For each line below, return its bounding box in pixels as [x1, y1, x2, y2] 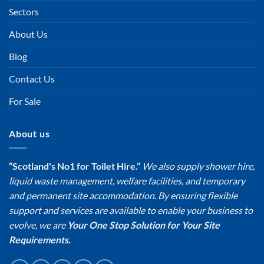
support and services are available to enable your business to [9, 204, 253, 216]
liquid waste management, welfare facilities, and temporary [9, 174, 245, 186]
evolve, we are [9, 219, 67, 230]
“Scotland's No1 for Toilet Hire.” [9, 160, 140, 171]
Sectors [9, 6, 39, 18]
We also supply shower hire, [140, 160, 255, 171]
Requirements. [9, 233, 71, 245]
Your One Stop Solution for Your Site [67, 219, 220, 230]
